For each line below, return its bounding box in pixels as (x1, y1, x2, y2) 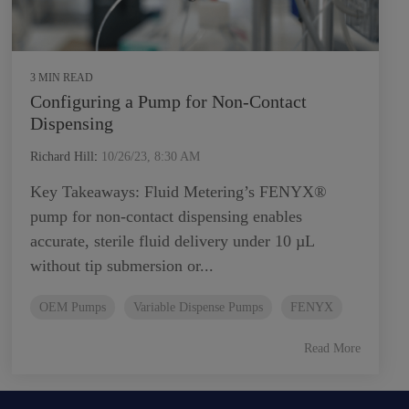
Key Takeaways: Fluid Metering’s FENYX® (30, 182, 327, 201)
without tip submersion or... (30, 256, 214, 275)
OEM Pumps (39, 299, 106, 314)
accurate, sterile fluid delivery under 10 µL (30, 231, 314, 250)
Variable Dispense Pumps (133, 299, 263, 314)
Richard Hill (30, 149, 94, 163)
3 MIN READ (30, 70, 93, 84)
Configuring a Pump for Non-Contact (30, 90, 307, 111)
